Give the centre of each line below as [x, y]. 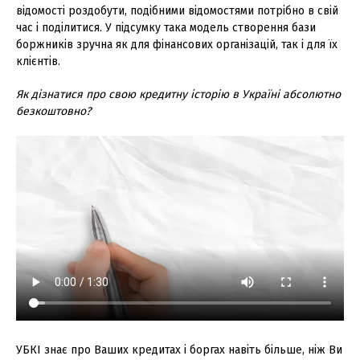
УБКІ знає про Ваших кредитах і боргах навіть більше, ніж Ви [179, 350]
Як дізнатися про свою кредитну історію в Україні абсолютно [178, 94]
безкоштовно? [53, 111]
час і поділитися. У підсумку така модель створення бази [166, 28]
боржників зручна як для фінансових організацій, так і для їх [177, 45]
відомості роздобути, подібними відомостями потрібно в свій [177, 11]
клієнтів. [38, 61]
